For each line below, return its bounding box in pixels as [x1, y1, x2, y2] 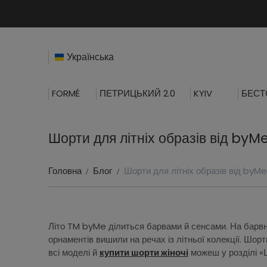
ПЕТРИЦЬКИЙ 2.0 [99, 87, 175, 100]
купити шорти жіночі [99, 246, 188, 259]
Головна [48, 164, 82, 177]
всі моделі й [48, 246, 100, 259]
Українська [66, 50, 114, 64]
